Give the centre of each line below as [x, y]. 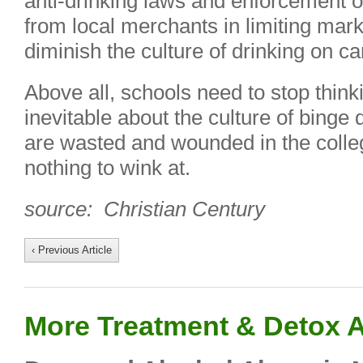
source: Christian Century [145, 209]
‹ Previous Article [72, 250]
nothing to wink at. [107, 168]
